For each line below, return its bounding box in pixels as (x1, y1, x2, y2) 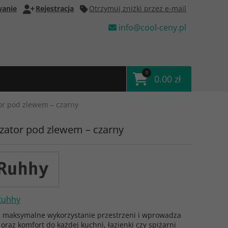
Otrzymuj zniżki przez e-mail (89, 4, 186, 13)
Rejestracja (36, 4, 74, 13)
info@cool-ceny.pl (117, 22, 186, 33)
